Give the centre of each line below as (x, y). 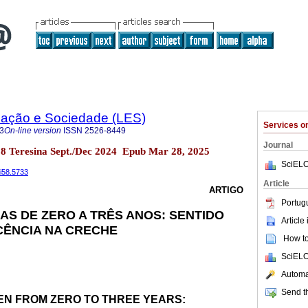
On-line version (33, 131)
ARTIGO (226, 190)
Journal (278, 145)
